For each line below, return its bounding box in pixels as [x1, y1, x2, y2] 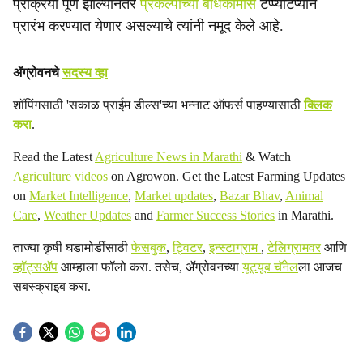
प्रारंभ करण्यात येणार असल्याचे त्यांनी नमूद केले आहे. [13, 18, 284, 34]
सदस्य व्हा [62, 66, 108, 79]
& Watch [242, 150, 291, 164]
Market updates [135, 189, 213, 203]
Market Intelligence [29, 189, 128, 203]
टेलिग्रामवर [267, 241, 321, 254]
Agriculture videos [13, 169, 108, 183]
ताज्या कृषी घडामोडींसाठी [13, 241, 131, 254]
